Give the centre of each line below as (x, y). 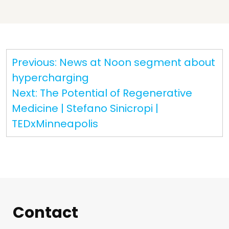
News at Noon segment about (137, 62)
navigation (41, 71)
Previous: (34, 62)
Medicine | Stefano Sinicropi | (85, 108)
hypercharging (50, 77)
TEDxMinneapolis (55, 123)
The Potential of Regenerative (116, 93)
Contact (45, 212)
